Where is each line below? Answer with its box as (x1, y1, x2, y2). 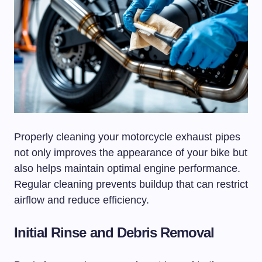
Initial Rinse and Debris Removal (14, 225, 215, 241)
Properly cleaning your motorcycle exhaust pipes (14, 131, 240, 143)
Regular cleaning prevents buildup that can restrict (14, 178, 248, 191)
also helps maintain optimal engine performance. (14, 163, 240, 175)
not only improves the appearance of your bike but (14, 147, 247, 159)
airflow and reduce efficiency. (14, 194, 149, 206)
